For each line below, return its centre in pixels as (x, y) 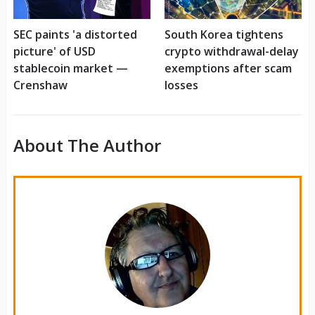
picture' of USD (54, 52)
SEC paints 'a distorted (75, 35)
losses (181, 85)
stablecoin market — (70, 69)
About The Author (87, 146)
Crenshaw (40, 85)
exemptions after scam (228, 69)
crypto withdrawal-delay (231, 52)
